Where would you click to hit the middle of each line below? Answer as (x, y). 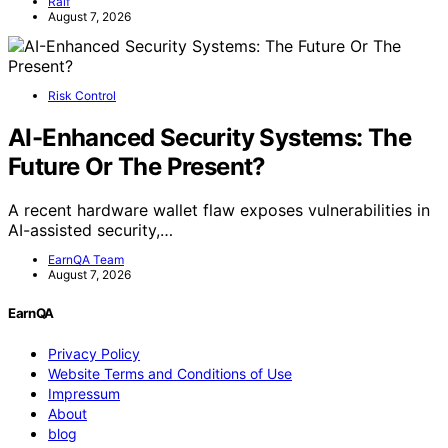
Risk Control (82, 95)
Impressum (84, 393)
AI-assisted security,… (90, 230)
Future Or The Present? (137, 166)
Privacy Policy (94, 353)
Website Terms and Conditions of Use (170, 373)
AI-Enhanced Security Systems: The (210, 137)
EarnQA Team (86, 260)
